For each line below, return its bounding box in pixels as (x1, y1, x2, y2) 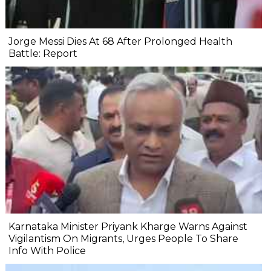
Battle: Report (8, 48, 77, 60)
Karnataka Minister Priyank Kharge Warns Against (8, 220, 247, 232)
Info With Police (8, 244, 86, 256)
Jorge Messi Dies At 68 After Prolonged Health (8, 36, 232, 48)
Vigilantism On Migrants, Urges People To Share (8, 232, 238, 244)
